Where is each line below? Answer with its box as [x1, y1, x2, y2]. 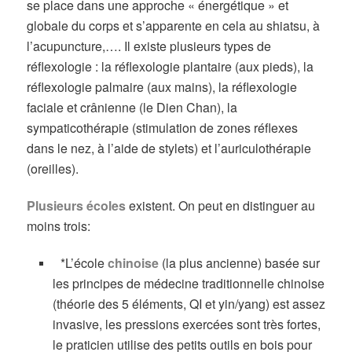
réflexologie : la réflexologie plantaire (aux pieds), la [27, 57, 314, 75]
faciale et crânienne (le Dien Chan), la [27, 97, 238, 116]
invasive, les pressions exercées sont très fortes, [52, 315, 321, 334]
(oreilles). [27, 159, 79, 178]
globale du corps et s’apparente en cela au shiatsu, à [27, 16, 321, 35]
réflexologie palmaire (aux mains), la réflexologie [27, 77, 298, 96]
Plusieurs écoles [27, 196, 126, 215]
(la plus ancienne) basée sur [158, 254, 320, 273]
